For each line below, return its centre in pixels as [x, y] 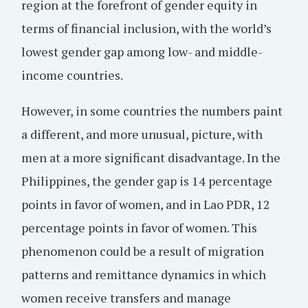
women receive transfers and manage [126, 298]
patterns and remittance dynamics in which [144, 274]
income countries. [72, 75]
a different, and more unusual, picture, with [142, 134]
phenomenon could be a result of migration [143, 251]
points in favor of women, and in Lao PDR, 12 [146, 204]
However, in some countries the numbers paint [152, 111]
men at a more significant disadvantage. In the [151, 157]
